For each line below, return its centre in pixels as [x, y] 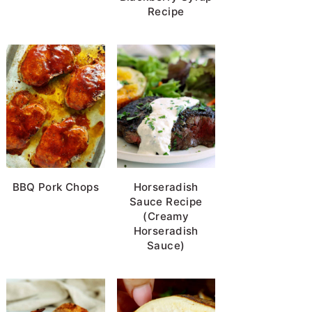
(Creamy [166, 217]
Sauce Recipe [166, 202]
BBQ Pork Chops [55, 187]
